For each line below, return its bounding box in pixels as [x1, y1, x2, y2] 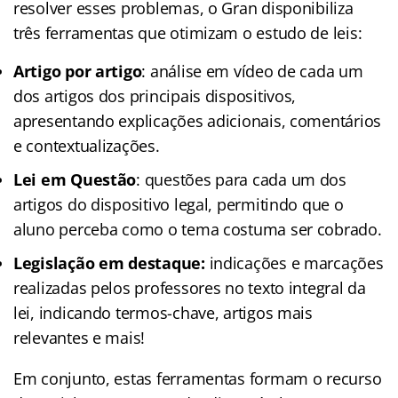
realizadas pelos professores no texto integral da [13, 276, 366, 298]
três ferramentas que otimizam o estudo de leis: [13, 21, 362, 44]
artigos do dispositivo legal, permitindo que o [13, 193, 344, 215]
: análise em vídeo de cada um [141, 60, 363, 82]
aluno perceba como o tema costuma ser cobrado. [13, 218, 382, 240]
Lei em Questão [13, 168, 137, 190]
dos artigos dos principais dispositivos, [13, 84, 297, 107]
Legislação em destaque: [13, 251, 205, 274]
